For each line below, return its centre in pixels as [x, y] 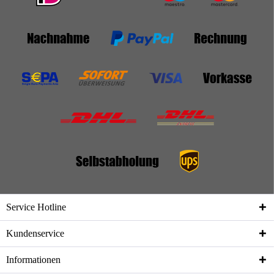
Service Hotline [36, 207]
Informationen [33, 260]
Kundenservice [35, 234]
